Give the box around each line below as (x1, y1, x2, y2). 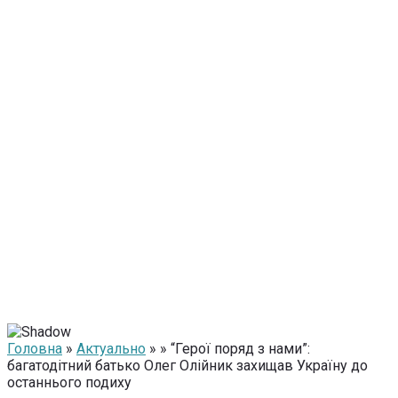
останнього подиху (7, 374, 131, 391)
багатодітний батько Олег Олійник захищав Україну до (7, 357, 368, 374)
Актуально (76, 340, 146, 357)
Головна (7, 340, 62, 357)
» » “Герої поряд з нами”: (146, 340, 310, 357)
